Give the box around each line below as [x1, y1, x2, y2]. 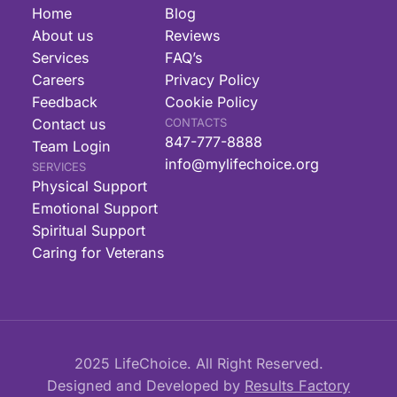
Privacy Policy [164, 71, 260, 90]
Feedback [31, 93, 97, 112]
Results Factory [245, 376, 350, 394]
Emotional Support [31, 199, 158, 218]
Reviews [164, 27, 221, 45]
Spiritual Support [31, 222, 145, 240]
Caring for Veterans [31, 244, 165, 262]
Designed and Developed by [47, 376, 245, 394]
